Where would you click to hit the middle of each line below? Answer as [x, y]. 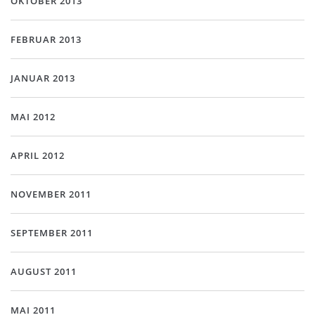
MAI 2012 [33, 117]
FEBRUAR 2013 [46, 39]
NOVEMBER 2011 [51, 194]
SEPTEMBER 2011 [52, 233]
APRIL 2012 [38, 155]
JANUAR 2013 [43, 78]
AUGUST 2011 [44, 271]
